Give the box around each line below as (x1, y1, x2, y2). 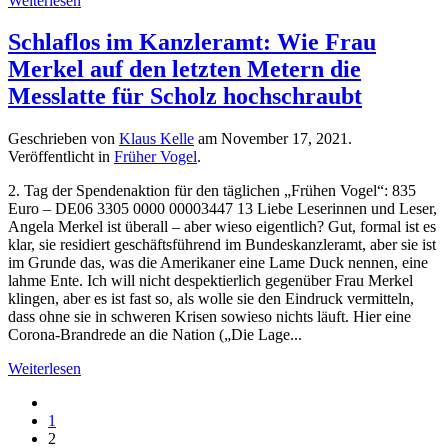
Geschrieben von (8, 130, 119, 148)
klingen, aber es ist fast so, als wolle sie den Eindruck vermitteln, (8, 290, 414, 308)
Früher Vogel (114, 148, 197, 166)
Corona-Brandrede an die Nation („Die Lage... (8, 326, 302, 344)
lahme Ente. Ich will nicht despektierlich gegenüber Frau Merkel (8, 272, 413, 290)
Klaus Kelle (119, 130, 194, 148)
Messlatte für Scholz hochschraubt (8, 83, 362, 110)
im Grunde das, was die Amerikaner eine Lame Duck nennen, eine (8, 254, 428, 272)
